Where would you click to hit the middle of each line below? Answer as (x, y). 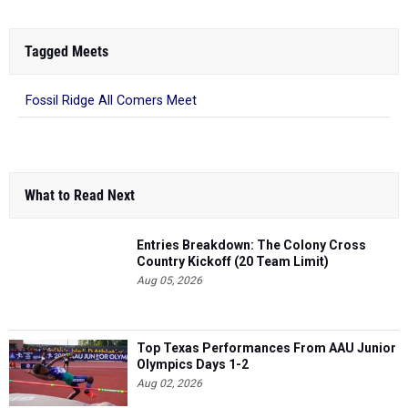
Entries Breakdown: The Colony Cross (251, 245)
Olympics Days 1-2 (193, 364)
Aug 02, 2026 (169, 383)
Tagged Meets (66, 51)
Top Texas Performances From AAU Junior (266, 348)
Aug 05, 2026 (169, 280)
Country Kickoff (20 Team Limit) (233, 261)
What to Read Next (80, 195)
